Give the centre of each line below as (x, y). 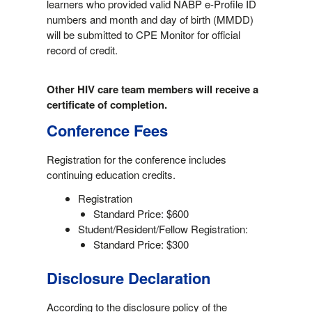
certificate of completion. (107, 104)
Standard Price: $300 (141, 244)
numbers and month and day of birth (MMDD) (150, 19)
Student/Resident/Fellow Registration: (163, 229)
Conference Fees (107, 130)
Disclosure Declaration (128, 278)
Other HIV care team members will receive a (152, 89)
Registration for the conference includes (136, 159)
